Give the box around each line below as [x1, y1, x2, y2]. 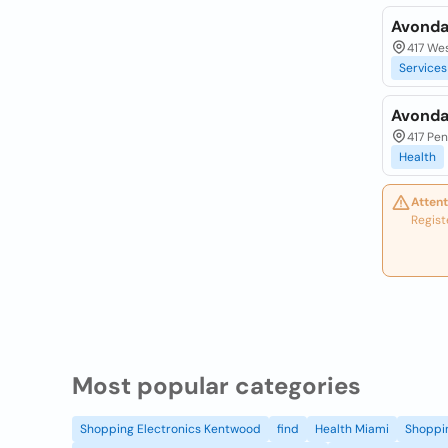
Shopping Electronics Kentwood [80, 421, 261, 437]
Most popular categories [72, 370, 361, 401]
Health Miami [315, 421, 389, 437]
